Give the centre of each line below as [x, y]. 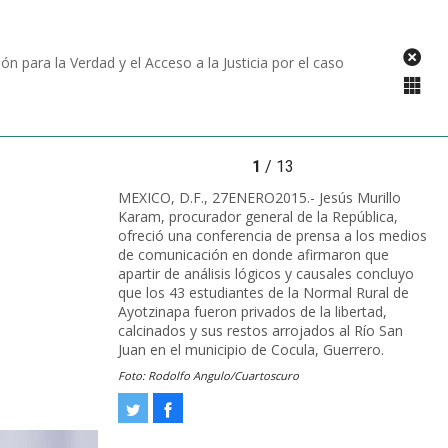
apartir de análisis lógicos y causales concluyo [266, 273]
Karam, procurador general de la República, [258, 216]
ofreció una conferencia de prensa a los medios [272, 235]
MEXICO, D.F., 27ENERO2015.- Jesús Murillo [259, 197]
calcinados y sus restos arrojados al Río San [260, 330]
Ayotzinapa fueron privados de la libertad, [252, 311]
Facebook [199, 408]
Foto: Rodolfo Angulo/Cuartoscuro [208, 376]
